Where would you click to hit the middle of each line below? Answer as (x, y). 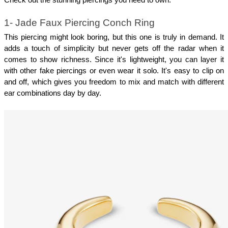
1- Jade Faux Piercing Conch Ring (79, 23)
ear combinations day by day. (53, 93)
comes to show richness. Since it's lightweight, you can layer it (114, 60)
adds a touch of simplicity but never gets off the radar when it (114, 49)
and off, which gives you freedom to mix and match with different (114, 82)
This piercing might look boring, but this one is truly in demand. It (114, 37)
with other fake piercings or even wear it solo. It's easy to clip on (114, 71)
